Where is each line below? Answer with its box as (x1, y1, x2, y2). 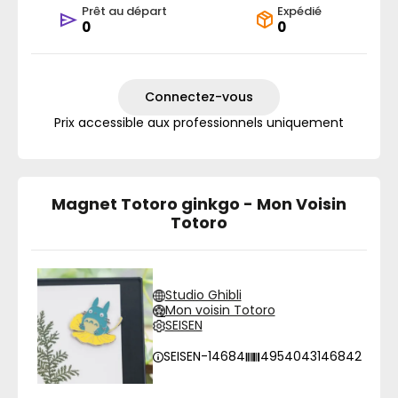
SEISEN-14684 (163, 347, 245, 365)
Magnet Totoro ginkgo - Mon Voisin (52, 193, 346, 215)
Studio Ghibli (164, 286, 242, 304)
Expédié (276, 3, 322, 20)
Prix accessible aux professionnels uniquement (54, 114, 344, 131)
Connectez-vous (145, 88, 253, 106)
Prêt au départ (81, 3, 167, 20)
